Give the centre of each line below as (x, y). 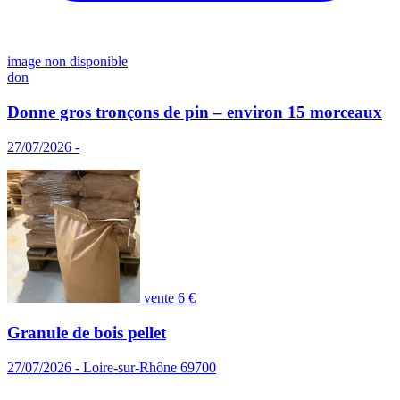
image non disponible (67, 62)
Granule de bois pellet (87, 332)
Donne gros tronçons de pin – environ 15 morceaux (195, 112)
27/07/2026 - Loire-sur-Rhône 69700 (112, 367)
